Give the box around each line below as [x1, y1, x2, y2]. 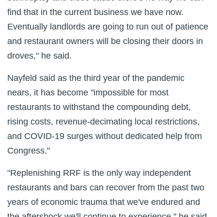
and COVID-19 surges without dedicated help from [7, 131, 202, 141]
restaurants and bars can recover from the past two [7, 182, 204, 192]
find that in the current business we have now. [7, 7, 184, 17]
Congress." [7, 145, 50, 155]
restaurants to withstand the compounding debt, [7, 102, 191, 112]
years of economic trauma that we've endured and [7, 197, 200, 207]
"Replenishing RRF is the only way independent [7, 168, 191, 178]
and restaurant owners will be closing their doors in [7, 36, 203, 46]
